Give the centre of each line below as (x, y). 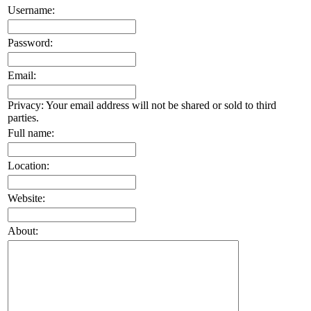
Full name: (31, 133)
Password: (30, 42)
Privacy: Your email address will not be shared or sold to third (142, 105)
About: (23, 230)
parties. (23, 117)
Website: (26, 198)
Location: (28, 165)
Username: (31, 10)
